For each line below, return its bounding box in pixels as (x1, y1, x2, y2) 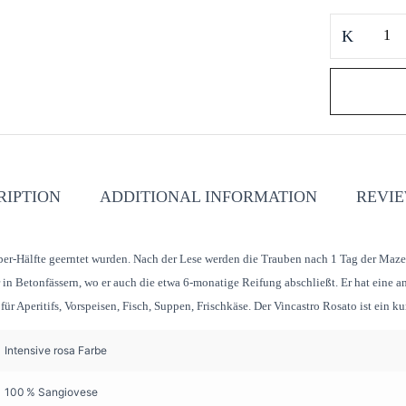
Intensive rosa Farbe (5, 343, 107, 357)
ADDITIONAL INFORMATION (99, 187, 317, 206)
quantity (329, 111, 372, 126)
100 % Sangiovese (5, 384, 98, 399)
